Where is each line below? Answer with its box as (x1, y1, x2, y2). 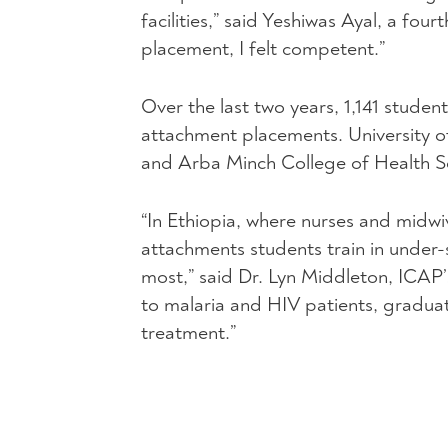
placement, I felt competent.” (141, 36, 385, 62)
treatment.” (141, 320, 236, 346)
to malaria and (141, 292, 267, 318)
